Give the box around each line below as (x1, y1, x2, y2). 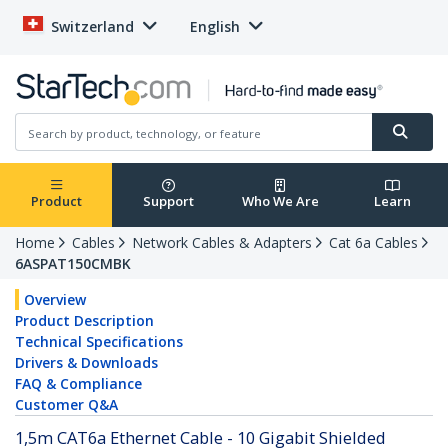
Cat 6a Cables (329, 233, 418, 253)
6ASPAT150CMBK (15, 254, 131, 274)
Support (142, 192, 194, 211)
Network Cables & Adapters (132, 233, 312, 253)
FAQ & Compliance (15, 374, 142, 394)
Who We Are (241, 192, 319, 211)
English (190, 17, 240, 36)
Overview (24, 290, 86, 310)
